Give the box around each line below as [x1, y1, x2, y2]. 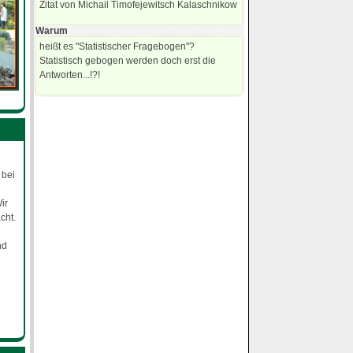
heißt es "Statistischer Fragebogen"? [39, 41, 195, 53]
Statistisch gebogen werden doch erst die [39, 55, 217, 67]
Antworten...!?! [39, 69, 101, 81]
